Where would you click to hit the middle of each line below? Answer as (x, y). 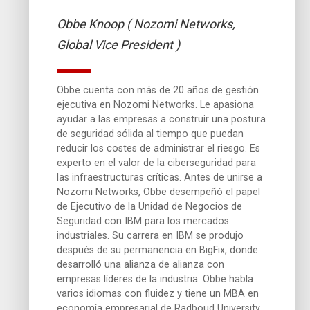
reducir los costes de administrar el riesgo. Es (159, 148)
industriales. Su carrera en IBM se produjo (151, 235)
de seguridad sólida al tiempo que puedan (151, 134)
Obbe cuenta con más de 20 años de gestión (158, 90)
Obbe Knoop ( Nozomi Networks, (146, 24)
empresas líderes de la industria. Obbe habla (155, 279)
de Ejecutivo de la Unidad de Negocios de (150, 206)
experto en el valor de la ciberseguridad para (157, 163)
